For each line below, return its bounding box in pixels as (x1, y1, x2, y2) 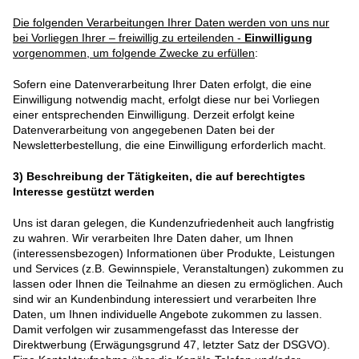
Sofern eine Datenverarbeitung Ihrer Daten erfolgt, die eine (13, 78, 312, 91)
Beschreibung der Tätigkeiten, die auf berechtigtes (26, 170, 305, 184)
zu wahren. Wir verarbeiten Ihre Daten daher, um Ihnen (13, 232, 293, 245)
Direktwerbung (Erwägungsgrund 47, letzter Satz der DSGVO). (13, 338, 330, 352)
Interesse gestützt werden (13, 185, 155, 199)
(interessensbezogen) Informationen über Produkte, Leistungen (13, 247, 335, 260)
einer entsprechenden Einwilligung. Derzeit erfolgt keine (13, 108, 295, 122)
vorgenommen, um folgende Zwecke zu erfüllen (13, 46, 255, 60)
